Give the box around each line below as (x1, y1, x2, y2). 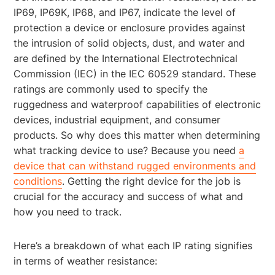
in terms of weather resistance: (14, 254, 161, 267)
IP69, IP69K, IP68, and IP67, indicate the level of (14, 6, 236, 18)
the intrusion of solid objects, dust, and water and (14, 36, 246, 49)
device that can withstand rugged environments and (14, 159, 257, 172)
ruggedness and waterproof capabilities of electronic (14, 98, 261, 110)
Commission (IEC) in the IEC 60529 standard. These (14, 67, 257, 80)
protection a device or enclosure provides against (14, 21, 246, 34)
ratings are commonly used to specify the (14, 82, 208, 95)
